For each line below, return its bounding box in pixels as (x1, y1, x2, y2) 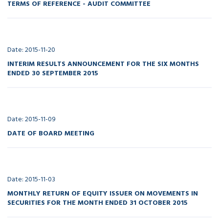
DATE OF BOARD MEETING (7, 128, 94, 138)
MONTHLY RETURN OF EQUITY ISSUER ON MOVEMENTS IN (7, 188, 198, 198)
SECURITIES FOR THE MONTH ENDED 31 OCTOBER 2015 (7, 197, 188, 207)
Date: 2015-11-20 (7, 44, 55, 55)
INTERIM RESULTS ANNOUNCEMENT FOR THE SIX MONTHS (7, 58, 199, 68)
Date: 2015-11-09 (7, 113, 56, 125)
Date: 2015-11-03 (7, 174, 55, 185)
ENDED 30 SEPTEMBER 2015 (7, 67, 98, 78)
